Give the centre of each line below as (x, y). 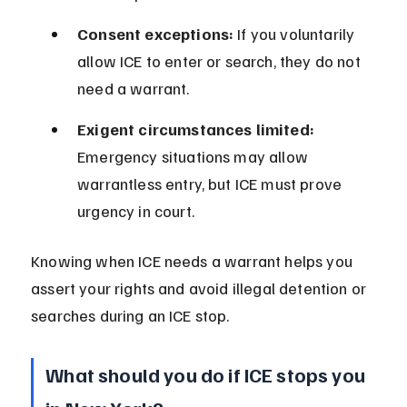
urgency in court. (136, 211)
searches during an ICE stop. (130, 316)
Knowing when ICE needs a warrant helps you (194, 261)
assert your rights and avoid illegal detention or (201, 288)
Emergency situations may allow (195, 157)
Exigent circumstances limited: (196, 129)
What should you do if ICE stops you (208, 375)
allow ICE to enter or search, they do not (221, 61)
